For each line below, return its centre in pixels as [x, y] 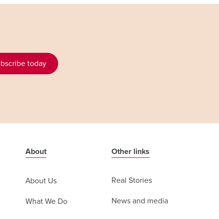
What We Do [47, 202]
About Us [41, 181]
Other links [131, 152]
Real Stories [132, 180]
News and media [140, 201]
